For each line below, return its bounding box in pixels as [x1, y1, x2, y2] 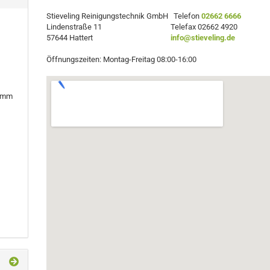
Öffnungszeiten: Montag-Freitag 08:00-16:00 [46, 55, 197, 64]
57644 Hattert [46, 33, 171, 42]
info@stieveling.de [171, 33, 236, 42]
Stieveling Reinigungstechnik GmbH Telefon [46, 11, 202, 20]
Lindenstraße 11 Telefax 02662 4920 [46, 22, 238, 31]
